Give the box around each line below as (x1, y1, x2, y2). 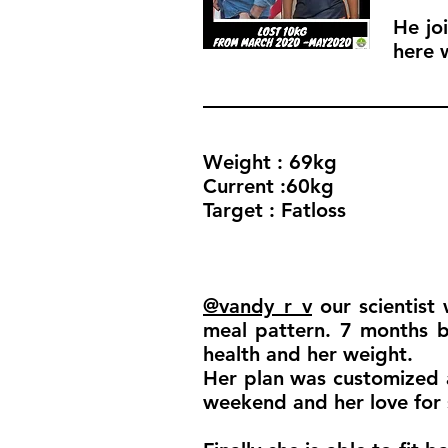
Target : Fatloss (203, 198, 346, 222)
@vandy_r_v (203, 294, 312, 318)
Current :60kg (203, 174, 334, 198)
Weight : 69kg (203, 150, 337, 174)
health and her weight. (203, 342, 413, 366)
